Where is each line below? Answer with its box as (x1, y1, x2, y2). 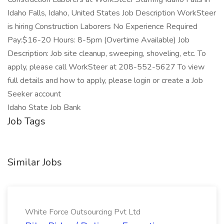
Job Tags (7, 114, 45, 128)
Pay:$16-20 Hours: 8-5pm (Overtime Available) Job (7, 34, 189, 45)
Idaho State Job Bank (7, 102, 81, 113)
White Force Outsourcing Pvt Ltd (25, 206, 140, 217)
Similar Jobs (7, 155, 62, 169)
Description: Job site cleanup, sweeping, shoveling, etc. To (7, 48, 206, 59)
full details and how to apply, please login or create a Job (7, 75, 203, 86)
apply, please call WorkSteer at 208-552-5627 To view (7, 61, 204, 72)
